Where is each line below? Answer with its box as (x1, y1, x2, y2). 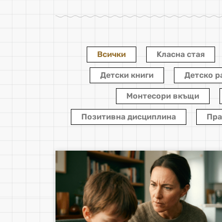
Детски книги (100, 70, 154, 80)
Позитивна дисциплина (81, 111, 176, 121)
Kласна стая (157, 49, 205, 59)
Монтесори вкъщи (126, 91, 199, 101)
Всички (97, 49, 126, 59)
